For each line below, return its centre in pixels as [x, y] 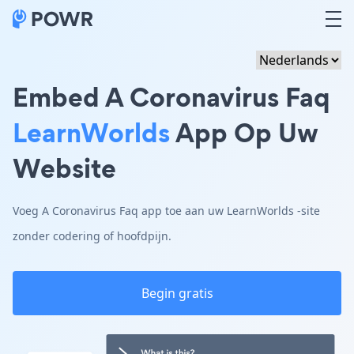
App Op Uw [244, 132]
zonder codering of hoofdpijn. [92, 236]
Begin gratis [177, 293]
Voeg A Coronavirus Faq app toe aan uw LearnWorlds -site [166, 211]
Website [64, 168]
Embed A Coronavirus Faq [171, 97]
